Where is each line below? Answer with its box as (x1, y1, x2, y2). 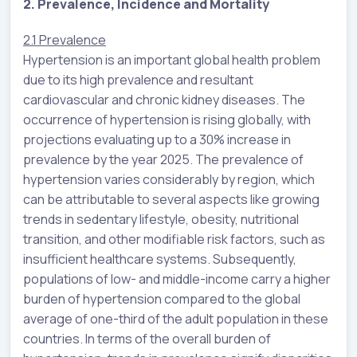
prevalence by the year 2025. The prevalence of (23, 150, 304, 168)
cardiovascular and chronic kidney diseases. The (23, 90, 305, 108)
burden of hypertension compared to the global (23, 289, 300, 308)
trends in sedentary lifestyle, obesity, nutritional (23, 210, 299, 228)
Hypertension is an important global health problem (23, 50, 320, 69)
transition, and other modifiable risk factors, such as (23, 229, 325, 248)
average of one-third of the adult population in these (23, 309, 328, 328)
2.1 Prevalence (23, 30, 106, 49)
